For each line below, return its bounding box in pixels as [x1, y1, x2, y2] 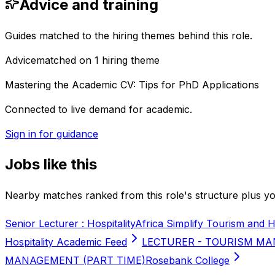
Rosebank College [145, 254, 230, 266]
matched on [36, 54, 95, 67]
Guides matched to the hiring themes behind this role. [5, 29, 252, 42]
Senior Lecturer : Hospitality [5, 217, 135, 230]
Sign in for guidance [5, 128, 98, 141]
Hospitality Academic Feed [5, 235, 127, 248]
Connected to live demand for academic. [5, 103, 192, 116]
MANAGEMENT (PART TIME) [5, 254, 145, 266]
